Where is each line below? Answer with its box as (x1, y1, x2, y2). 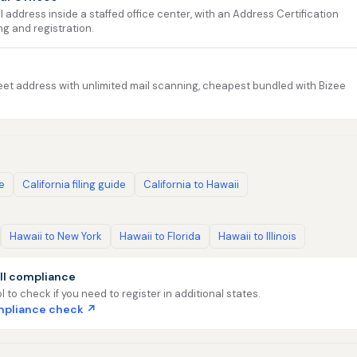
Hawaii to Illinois (218, 229, 296, 243)
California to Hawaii (143, 178, 239, 191)
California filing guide (22, 178, 126, 191)
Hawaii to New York (10, 229, 102, 243)
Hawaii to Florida (120, 229, 201, 243)
